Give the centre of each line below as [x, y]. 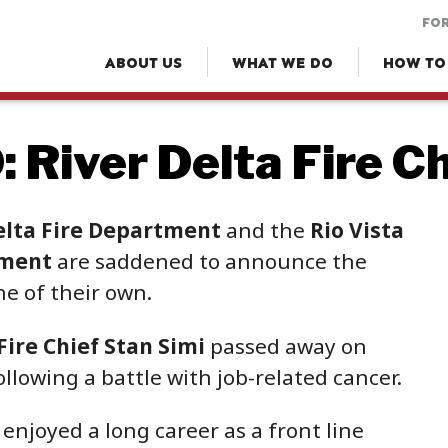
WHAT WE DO [282, 62]
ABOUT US [143, 62]
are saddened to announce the [212, 261]
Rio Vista [357, 230]
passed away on [286, 345]
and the [265, 230]
